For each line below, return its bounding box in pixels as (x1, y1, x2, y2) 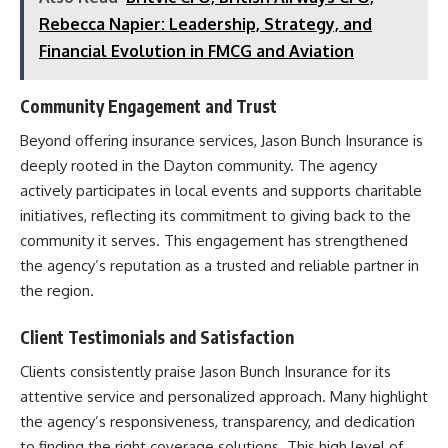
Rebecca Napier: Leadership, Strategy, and (39, 13, 372, 34)
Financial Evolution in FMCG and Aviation (39, 40, 354, 61)
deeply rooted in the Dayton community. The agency (20, 156, 377, 176)
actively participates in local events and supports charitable (20, 181, 422, 201)
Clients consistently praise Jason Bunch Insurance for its (20, 362, 391, 382)
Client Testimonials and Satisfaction (20, 325, 294, 348)
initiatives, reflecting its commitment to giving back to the (20, 206, 411, 226)
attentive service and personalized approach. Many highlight (20, 387, 428, 407)
